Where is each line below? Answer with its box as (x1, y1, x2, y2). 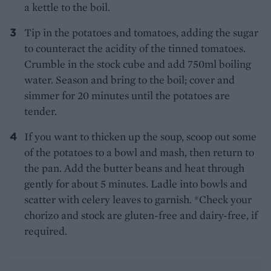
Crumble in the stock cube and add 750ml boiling (24, 57, 251, 71)
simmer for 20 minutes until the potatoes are (24, 88, 230, 103)
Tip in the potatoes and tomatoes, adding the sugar (24, 25, 258, 40)
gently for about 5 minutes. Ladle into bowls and (24, 177, 247, 191)
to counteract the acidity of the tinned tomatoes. (24, 41, 246, 56)
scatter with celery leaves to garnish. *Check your (24, 192, 252, 207)
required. (24, 224, 67, 238)
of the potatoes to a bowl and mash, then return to (24, 145, 254, 160)
